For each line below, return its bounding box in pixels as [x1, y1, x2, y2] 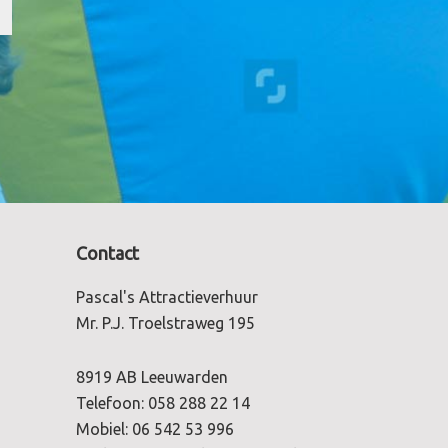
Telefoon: [76, 394, 148, 413]
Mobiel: [76, 420, 132, 439]
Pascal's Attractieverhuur [76, 288, 258, 307]
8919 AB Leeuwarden [76, 368, 228, 387]
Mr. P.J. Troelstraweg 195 [76, 314, 255, 333]
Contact [76, 243, 139, 264]
